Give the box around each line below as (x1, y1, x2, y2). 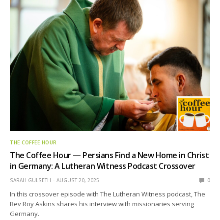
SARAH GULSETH (10, 176, 51, 184)
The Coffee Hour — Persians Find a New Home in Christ (10, 149, 209, 161)
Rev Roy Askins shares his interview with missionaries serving (10, 199, 194, 208)
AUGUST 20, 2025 (56, 176, 99, 184)
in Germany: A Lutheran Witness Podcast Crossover (10, 160, 195, 171)
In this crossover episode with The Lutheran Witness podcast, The (10, 189, 206, 198)
